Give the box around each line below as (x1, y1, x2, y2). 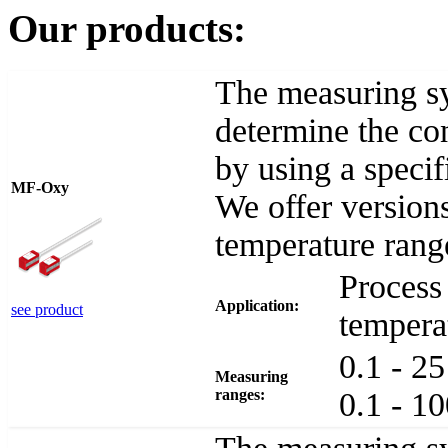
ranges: (215, 386, 265, 404)
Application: (215, 297, 299, 315)
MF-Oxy (11, 179, 69, 197)
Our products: (8, 8, 246, 51)
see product (11, 301, 83, 319)
